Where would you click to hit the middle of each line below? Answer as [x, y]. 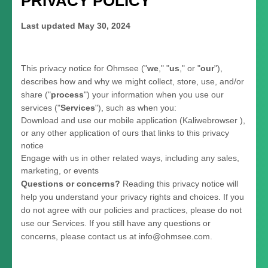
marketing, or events [60, 170]
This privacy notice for [64, 68]
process [67, 94]
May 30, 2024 [104, 25]
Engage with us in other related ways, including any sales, [130, 158]
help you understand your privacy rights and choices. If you [133, 197]
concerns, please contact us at [80, 236]
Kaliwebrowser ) [213, 120]
